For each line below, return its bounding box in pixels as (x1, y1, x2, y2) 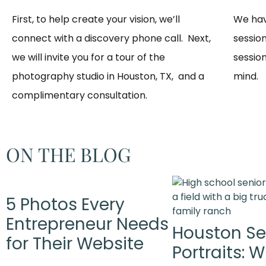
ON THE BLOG (6, 141, 131, 167)
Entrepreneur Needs (6, 212, 169, 236)
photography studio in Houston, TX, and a (12, 69, 204, 84)
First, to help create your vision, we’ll (12, 12, 180, 27)
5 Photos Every (6, 192, 125, 216)
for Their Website (6, 232, 144, 255)
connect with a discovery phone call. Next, (12, 31, 211, 46)
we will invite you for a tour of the (12, 50, 165, 65)
